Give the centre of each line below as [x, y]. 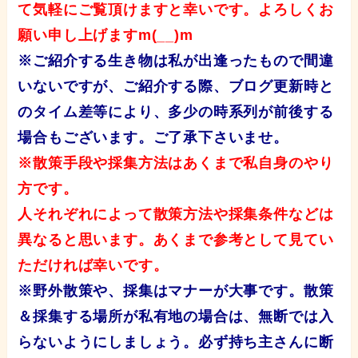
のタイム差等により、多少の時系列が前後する [176, 112]
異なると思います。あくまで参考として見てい [176, 240]
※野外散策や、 [71, 291]
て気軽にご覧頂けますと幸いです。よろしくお [176, 10]
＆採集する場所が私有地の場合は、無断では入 [176, 317]
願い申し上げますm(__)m [105, 36]
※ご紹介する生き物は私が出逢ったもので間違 [176, 61]
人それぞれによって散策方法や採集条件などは [176, 215]
